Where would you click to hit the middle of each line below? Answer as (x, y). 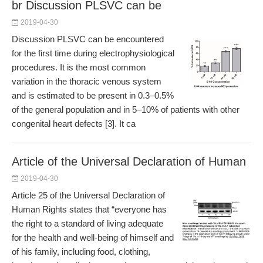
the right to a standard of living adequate (87, 223)
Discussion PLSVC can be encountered (88, 39)
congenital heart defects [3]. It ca (74, 124)
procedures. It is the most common (79, 67)
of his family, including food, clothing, (81, 252)
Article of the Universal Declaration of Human (129, 161)
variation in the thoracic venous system (87, 81)
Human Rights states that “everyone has (89, 209)
